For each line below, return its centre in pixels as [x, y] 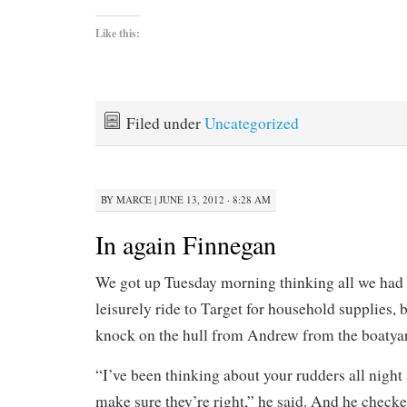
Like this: [118, 33]
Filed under [165, 123]
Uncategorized [252, 123]
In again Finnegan [186, 245]
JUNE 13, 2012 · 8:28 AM [215, 200]
